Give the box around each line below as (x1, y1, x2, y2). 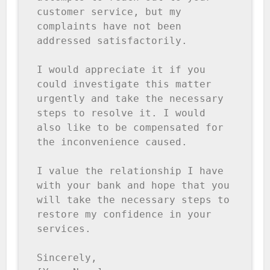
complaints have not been (37, 20, 182, 33)
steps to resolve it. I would (37, 107, 206, 119)
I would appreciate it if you (37, 64, 206, 76)
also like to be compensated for (37, 122, 224, 134)
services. (37, 223, 92, 235)
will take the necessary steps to (37, 194, 230, 206)
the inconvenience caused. (37, 136, 188, 148)
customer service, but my (37, 6, 182, 18)
